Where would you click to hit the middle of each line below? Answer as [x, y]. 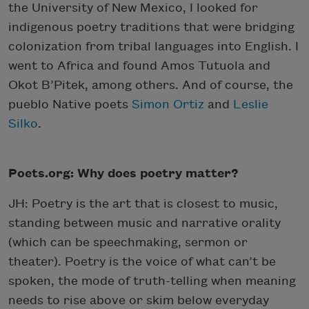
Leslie [251, 104]
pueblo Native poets [70, 104]
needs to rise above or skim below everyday [139, 300]
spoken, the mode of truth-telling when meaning [152, 281]
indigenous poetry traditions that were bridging [151, 27]
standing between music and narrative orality [144, 223]
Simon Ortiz [168, 104]
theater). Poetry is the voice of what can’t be [142, 261]
